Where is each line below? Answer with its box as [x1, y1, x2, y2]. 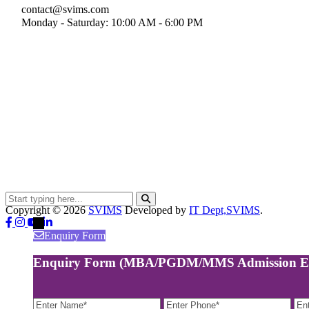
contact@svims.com [16, 3, 109, 15]
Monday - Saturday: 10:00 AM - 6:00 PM [16, 16, 203, 28]
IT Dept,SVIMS [189, 203, 260, 216]
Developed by [122, 203, 189, 216]
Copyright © [6, 203, 61, 216]
